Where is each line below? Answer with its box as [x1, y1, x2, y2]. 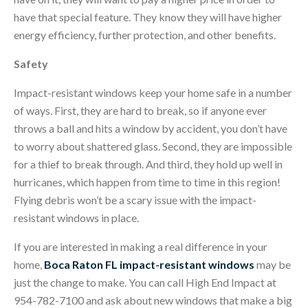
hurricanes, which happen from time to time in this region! [14, 175, 280, 188]
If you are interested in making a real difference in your [14, 239, 267, 253]
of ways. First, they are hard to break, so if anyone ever [14, 103, 267, 117]
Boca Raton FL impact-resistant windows [44, 257, 254, 271]
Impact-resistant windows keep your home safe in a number [14, 85, 292, 99]
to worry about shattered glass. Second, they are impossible [14, 139, 292, 153]
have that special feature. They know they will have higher [14, 10, 282, 23]
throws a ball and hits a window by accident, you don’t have [14, 121, 287, 135]
